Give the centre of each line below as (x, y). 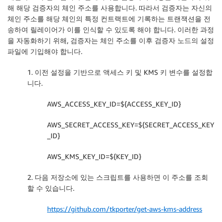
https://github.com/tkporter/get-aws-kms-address (125, 209)
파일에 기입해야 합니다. (45, 51)
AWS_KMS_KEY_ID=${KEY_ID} (94, 156)
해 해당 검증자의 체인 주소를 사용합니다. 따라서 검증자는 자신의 (110, 7)
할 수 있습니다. (51, 188)
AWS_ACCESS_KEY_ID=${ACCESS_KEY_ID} (114, 104)
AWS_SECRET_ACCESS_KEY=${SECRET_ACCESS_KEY (131, 124)
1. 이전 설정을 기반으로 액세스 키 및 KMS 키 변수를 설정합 (120, 72)
